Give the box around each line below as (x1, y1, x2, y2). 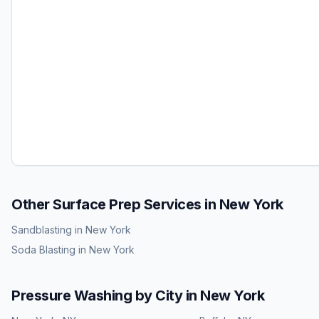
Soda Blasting (11, 244, 75, 256)
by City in (132, 287, 200, 304)
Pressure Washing (11, 287, 132, 304)
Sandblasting (11, 224, 72, 236)
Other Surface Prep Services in (11, 196, 219, 213)
